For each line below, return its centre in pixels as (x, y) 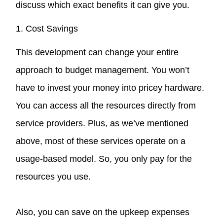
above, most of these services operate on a (101, 141)
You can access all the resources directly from (106, 105)
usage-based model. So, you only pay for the (104, 159)
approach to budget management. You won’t (103, 70)
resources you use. (54, 176)
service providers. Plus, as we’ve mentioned (102, 123)
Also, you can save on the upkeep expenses (103, 212)
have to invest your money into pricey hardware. (110, 88)
